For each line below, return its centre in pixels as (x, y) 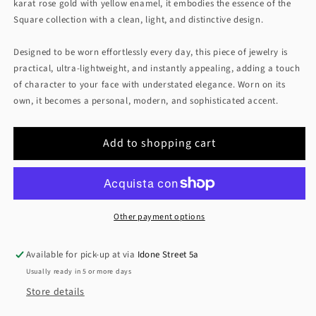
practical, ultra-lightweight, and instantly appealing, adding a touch (157, 69)
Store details (55, 292)
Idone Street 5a (168, 255)
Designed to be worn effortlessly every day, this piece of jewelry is (151, 53)
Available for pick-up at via (82, 255)
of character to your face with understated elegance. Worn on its (150, 85)
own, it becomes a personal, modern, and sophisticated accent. (146, 101)
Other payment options (159, 217)
